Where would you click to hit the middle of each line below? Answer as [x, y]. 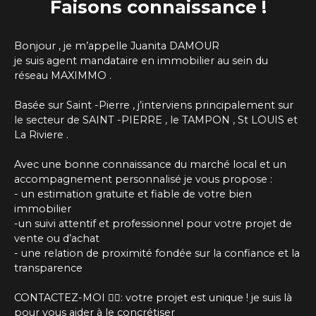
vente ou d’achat [57, 238]
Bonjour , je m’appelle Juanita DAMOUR [117, 45]
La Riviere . [41, 134]
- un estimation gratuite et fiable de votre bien [133, 194]
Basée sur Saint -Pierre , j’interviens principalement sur [154, 105]
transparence [48, 268]
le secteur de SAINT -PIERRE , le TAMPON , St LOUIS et [156, 120]
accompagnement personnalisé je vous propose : [143, 179]
